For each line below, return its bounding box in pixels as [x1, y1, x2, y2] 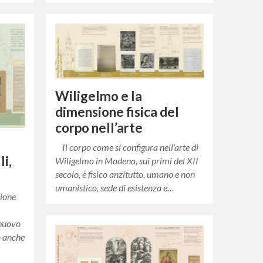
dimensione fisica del [55, 103, 180, 120]
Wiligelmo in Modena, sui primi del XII [55, 154, 199, 166]
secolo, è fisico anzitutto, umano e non [55, 168, 195, 180]
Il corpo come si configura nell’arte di [55, 141, 199, 153]
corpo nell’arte [55, 119, 143, 136]
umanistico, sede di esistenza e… [55, 181, 175, 193]
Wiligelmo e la [55, 87, 143, 104]
